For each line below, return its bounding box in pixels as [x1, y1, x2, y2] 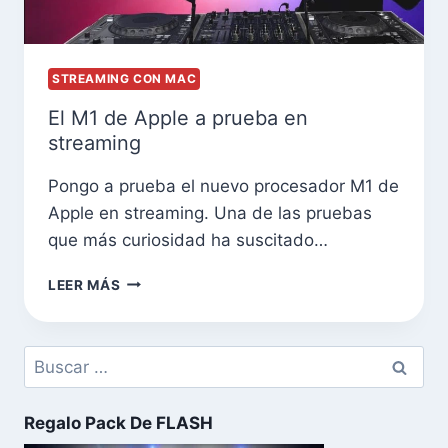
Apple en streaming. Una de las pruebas [48, 202, 372, 223]
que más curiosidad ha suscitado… [48, 229, 328, 250]
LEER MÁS [48, 276, 121, 293]
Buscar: [24, 347, 76, 367]
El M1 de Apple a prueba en [48, 105, 308, 130]
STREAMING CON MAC [52, 70, 197, 86]
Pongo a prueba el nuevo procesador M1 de [48, 175, 399, 196]
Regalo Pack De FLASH [24, 412, 213, 433]
